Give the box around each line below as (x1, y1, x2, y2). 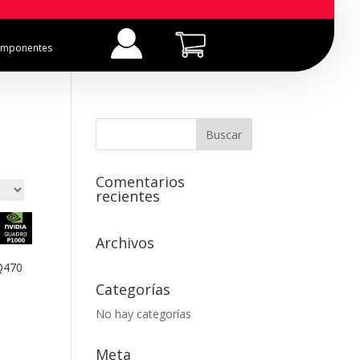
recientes (96, 186, 161, 207)
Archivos (96, 233, 155, 253)
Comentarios (96, 172, 186, 192)
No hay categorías (96, 306, 192, 322)
